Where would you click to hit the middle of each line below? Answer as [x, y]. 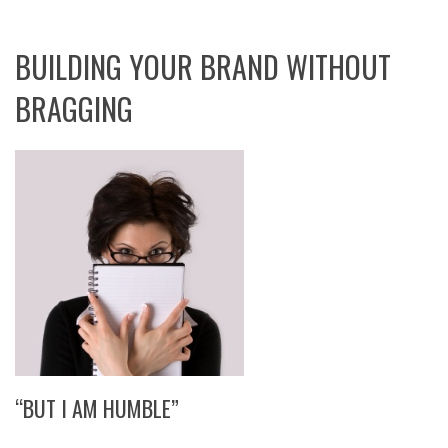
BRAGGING [74, 109]
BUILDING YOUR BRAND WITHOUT [203, 67]
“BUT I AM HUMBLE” [97, 407]
